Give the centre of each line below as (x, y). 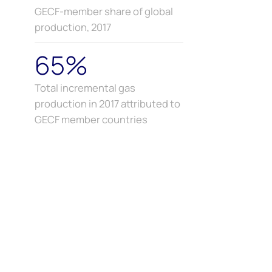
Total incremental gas (85, 88)
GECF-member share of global (104, 12)
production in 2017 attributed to (107, 104)
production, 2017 (73, 27)
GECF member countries (91, 120)
